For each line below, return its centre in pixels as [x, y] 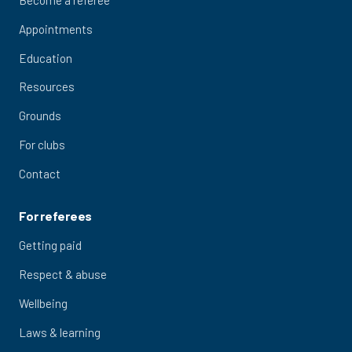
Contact [40, 173]
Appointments [56, 29]
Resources [47, 87]
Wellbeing [43, 303]
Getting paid [50, 246]
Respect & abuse [63, 274]
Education [46, 58]
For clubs [42, 144]
